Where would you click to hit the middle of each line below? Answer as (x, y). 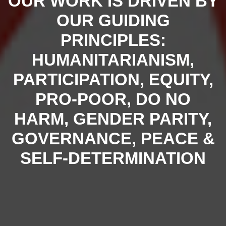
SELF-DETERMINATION (113, 158)
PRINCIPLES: (113, 40)
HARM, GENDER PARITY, (113, 119)
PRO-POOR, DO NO (113, 99)
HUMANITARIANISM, (113, 60)
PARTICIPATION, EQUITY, (113, 79)
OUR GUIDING (113, 20)
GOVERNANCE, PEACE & (113, 138)
